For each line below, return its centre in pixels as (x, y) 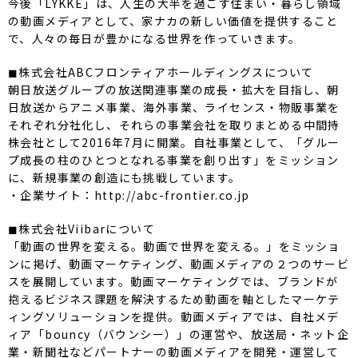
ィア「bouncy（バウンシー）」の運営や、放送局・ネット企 (179, 334)
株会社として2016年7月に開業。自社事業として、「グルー (174, 142)
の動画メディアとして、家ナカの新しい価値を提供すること (173, 20)
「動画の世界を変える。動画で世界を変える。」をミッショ (174, 246)
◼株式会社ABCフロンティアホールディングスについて (161, 72)
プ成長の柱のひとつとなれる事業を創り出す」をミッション (174, 159)
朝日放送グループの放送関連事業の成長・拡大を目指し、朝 (174, 89)
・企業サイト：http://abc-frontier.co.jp (129, 195)
